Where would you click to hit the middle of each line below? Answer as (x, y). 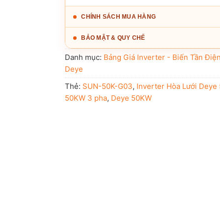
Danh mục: (84, 57)
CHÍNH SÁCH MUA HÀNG (119, 16)
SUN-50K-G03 (108, 86)
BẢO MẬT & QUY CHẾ (113, 38)
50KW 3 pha (86, 98)
